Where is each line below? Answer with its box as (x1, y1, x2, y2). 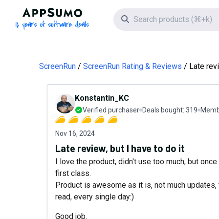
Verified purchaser (83, 106, 139, 114)
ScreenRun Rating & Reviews (83, 62, 182, 71)
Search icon (128, 14, 168, 23)
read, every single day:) (55, 192, 134, 201)
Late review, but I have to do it (55, 142, 185, 154)
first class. (55, 169, 91, 178)
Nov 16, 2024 (55, 130, 95, 137)
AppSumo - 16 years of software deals (51, 8, 185, 18)
